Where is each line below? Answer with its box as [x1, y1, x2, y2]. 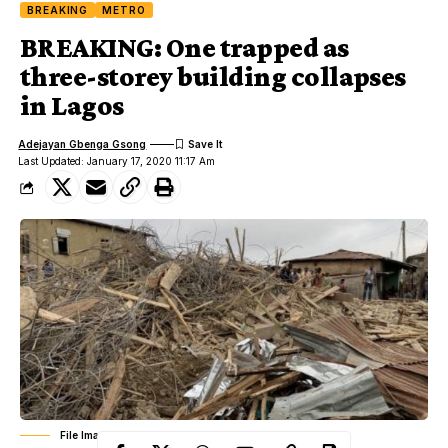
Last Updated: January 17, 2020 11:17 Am [18, 155, 216, 168]
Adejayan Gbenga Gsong [18, 137, 147, 150]
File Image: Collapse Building [60, 429, 210, 442]
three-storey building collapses [20, 61, 406, 93]
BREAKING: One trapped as [20, 32, 349, 64]
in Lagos [20, 90, 124, 122]
